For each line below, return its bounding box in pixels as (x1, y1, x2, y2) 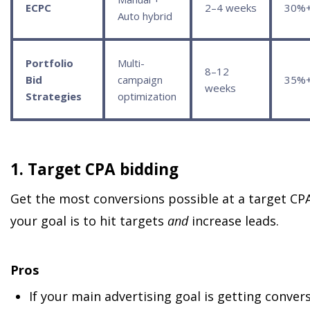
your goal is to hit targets (10, 212, 167, 230)
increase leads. (188, 212, 279, 230)
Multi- (118, 55, 145, 70)
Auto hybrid (118, 8, 172, 23)
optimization (118, 89, 176, 103)
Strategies (26, 89, 82, 103)
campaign (118, 72, 163, 86)
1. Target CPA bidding (10, 158, 179, 180)
